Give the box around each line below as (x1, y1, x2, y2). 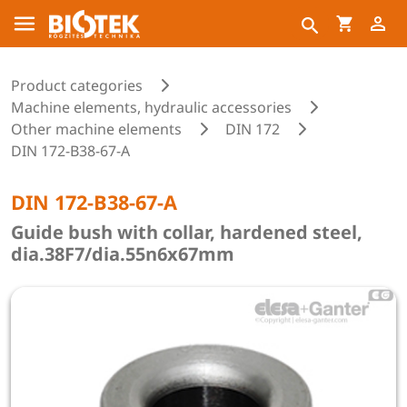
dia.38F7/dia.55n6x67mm (11, 242, 234, 266)
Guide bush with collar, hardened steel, (11, 220, 362, 244)
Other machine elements (11, 119, 182, 139)
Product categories (11, 75, 143, 95)
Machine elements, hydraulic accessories (11, 97, 292, 117)
